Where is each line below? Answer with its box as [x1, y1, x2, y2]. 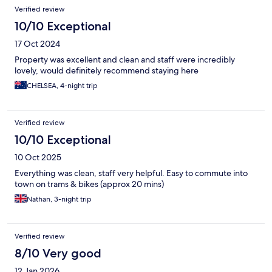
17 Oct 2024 [15, 38, 60, 50]
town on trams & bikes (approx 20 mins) [15, 178, 164, 190]
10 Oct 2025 [15, 152, 61, 163]
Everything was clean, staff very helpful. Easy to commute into [15, 168, 248, 179]
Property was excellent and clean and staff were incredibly [15, 54, 235, 66]
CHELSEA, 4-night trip [27, 81, 98, 91]
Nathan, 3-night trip [27, 194, 92, 205]
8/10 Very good [15, 246, 101, 261]
